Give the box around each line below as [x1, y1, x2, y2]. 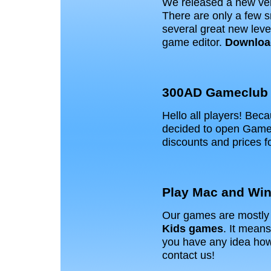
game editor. [162, 35, 225, 48]
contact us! [162, 248, 215, 261]
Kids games [162, 221, 223, 235]
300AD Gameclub [162, 85, 268, 100]
